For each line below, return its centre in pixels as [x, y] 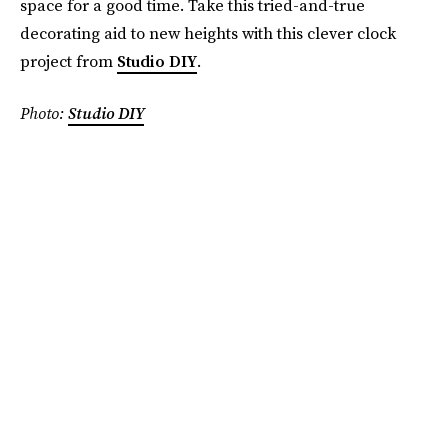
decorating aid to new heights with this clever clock [208, 33]
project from [68, 61]
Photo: [44, 113]
